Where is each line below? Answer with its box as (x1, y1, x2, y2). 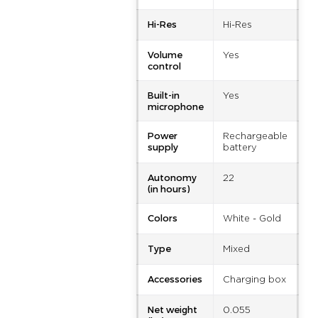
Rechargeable (222, 132, 287, 141)
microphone (147, 101, 204, 111)
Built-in (147, 89, 180, 100)
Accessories (147, 273, 202, 284)
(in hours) (147, 183, 190, 194)
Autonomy (147, 172, 197, 182)
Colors (147, 212, 177, 223)
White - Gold (222, 214, 281, 224)
